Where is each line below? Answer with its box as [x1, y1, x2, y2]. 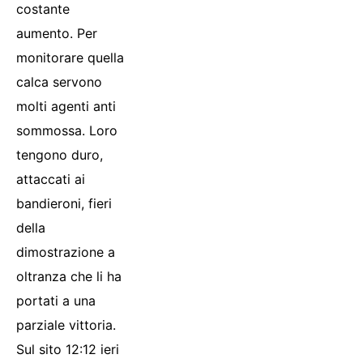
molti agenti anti [16, 97, 116, 114]
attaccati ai [16, 170, 85, 187]
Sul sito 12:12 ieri [16, 340, 119, 357]
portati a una [16, 292, 96, 309]
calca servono [16, 73, 102, 90]
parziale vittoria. [16, 316, 116, 333]
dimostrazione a [16, 243, 115, 260]
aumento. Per [16, 24, 97, 41]
